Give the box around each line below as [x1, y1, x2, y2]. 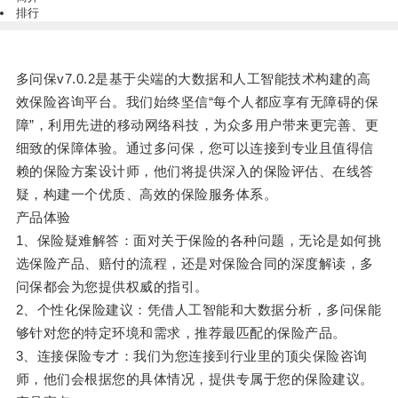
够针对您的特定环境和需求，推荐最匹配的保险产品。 [15, 325, 346, 341]
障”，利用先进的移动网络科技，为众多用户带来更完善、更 [15, 117, 379, 133]
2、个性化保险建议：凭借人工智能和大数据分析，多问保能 [15, 302, 382, 318]
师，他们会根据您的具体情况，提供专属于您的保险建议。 [15, 371, 374, 387]
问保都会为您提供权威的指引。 [15, 279, 209, 295]
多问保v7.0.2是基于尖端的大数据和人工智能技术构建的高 [15, 71, 371, 87]
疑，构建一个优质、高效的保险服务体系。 [15, 187, 278, 203]
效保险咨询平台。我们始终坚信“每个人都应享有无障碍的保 [15, 94, 379, 110]
